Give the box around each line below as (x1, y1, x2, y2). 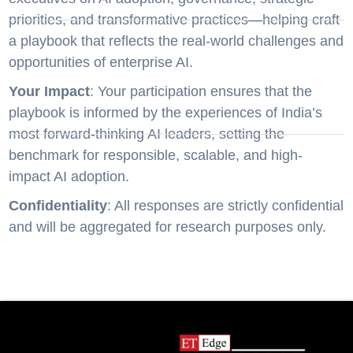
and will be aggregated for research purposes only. (9, 219, 327, 235)
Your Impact (9, 84, 91, 99)
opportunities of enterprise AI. (9, 54, 194, 70)
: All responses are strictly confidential (107, 198, 344, 214)
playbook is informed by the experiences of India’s (9, 105, 323, 121)
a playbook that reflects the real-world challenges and (9, 33, 344, 49)
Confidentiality (9, 198, 108, 214)
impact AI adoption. (9, 169, 130, 184)
